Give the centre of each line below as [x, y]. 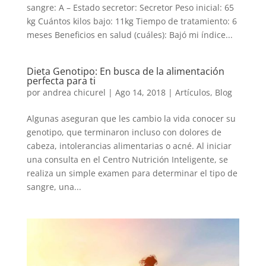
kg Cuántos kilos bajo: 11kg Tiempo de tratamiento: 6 [132, 21]
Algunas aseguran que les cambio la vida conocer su [131, 118]
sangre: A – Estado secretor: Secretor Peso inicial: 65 [130, 7]
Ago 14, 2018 [140, 92]
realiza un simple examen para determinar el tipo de [132, 173]
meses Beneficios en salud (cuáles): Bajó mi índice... [129, 34]
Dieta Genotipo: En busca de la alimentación [125, 71]
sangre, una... [54, 186]
